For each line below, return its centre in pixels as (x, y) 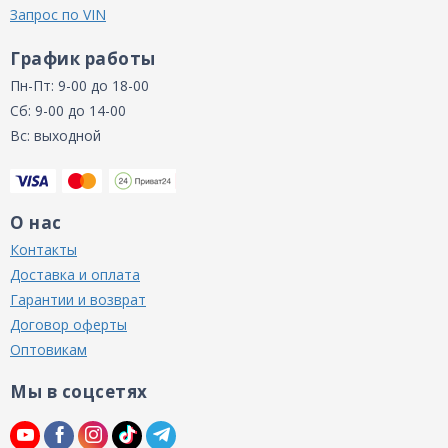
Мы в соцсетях (79, 391)
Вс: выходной (55, 135)
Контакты (43, 249)
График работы (83, 58)
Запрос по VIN (58, 14)
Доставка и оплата (75, 274)
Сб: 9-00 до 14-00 (68, 110)
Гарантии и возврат (78, 299)
